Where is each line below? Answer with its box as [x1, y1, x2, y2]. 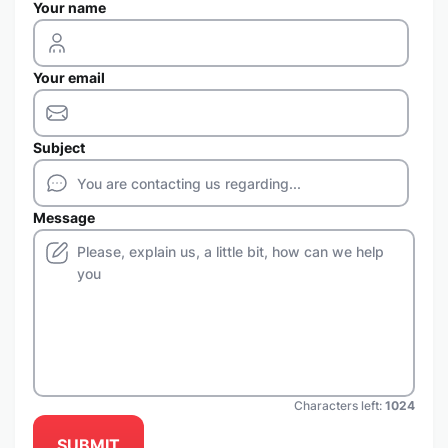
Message [33, 209, 95, 226]
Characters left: [294, 398, 385, 413]
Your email [33, 69, 105, 86]
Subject [33, 139, 85, 156]
